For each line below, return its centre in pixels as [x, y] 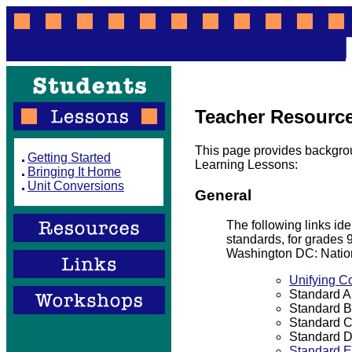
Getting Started [69, 158]
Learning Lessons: [246, 164]
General [223, 195]
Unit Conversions [76, 186]
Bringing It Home [74, 172]
